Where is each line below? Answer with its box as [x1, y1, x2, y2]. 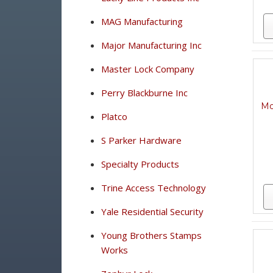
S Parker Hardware [101, 134, 182, 146]
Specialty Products [101, 158, 179, 170]
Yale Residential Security [101, 205, 204, 218]
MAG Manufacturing [101, 15, 183, 27]
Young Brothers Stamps [101, 229, 202, 241]
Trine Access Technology [101, 182, 206, 194]
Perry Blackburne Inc [101, 87, 188, 99]
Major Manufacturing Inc [101, 39, 202, 51]
